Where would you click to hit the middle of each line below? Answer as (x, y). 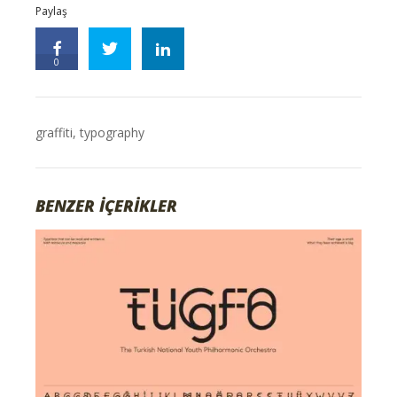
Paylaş (52, 12)
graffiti (54, 133)
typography (113, 133)
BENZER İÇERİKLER (107, 206)
